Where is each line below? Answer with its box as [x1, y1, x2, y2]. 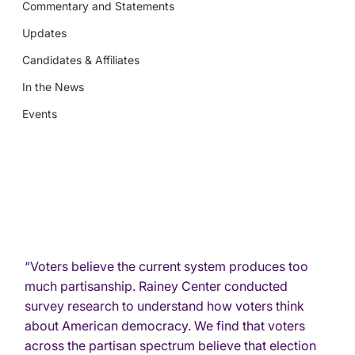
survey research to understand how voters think [25, 297, 308, 314]
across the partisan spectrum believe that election [25, 337, 320, 353]
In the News [22, 79, 85, 94]
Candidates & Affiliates [22, 52, 140, 67]
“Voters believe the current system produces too [25, 258, 312, 274]
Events [22, 106, 58, 120]
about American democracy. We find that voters [25, 317, 309, 334]
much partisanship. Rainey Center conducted [25, 277, 292, 294]
